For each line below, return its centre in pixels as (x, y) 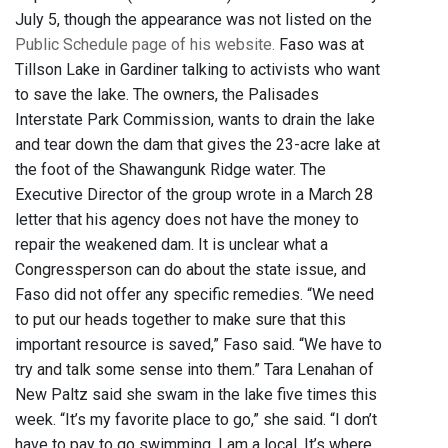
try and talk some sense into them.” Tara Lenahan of (194, 370)
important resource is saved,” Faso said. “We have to (198, 345)
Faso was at (319, 45)
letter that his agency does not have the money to (187, 220)
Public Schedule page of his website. (145, 45)
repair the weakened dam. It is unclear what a (171, 245)
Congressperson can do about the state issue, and (190, 270)
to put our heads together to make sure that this (180, 320)
